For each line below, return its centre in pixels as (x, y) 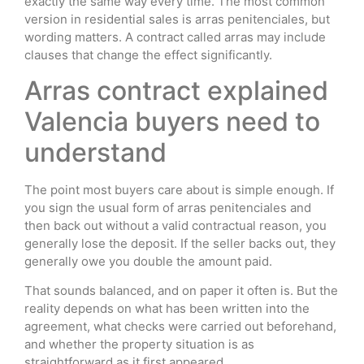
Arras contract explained (176, 90)
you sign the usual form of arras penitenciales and (168, 207)
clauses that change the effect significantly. (148, 54)
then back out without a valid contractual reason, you (175, 225)
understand (95, 152)
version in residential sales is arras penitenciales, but (177, 19)
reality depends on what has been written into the (167, 309)
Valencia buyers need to (172, 121)
